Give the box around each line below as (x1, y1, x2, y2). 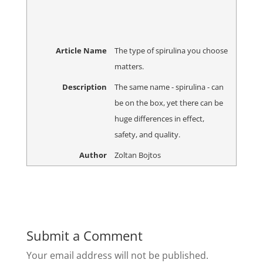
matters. (114, 61, 144, 72)
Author (79, 149, 107, 160)
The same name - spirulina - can (114, 81, 224, 92)
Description (62, 81, 107, 92)
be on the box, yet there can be (114, 97, 223, 108)
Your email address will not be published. (26, 248, 208, 262)
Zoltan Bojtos (114, 149, 161, 160)
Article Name (55, 45, 107, 56)
